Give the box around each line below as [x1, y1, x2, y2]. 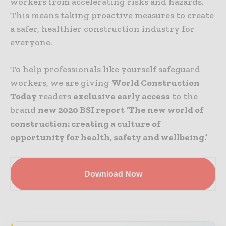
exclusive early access [73, 90, 170, 102]
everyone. [10, 36, 52, 48]
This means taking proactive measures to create [10, 9, 214, 21]
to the [170, 90, 198, 102]
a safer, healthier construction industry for [10, 23, 195, 34]
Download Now [84, 169, 142, 178]
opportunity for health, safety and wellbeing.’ [10, 131, 207, 143]
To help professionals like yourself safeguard [10, 63, 200, 75]
